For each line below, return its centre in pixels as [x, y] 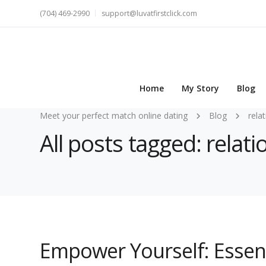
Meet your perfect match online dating [114, 115]
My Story [200, 88]
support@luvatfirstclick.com [149, 13]
